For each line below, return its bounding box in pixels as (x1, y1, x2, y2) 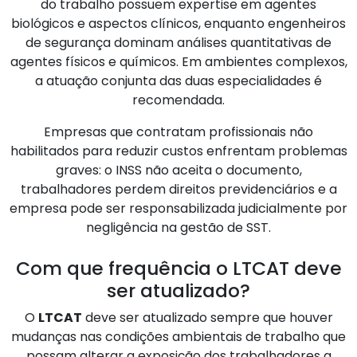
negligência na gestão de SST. (86, 218, 271, 237)
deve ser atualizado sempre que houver (81, 308, 333, 328)
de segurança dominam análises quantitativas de (25, 33, 331, 52)
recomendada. (132, 90, 225, 109)
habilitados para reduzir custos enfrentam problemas (10, 141, 347, 160)
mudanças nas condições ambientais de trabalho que (11, 328, 346, 347)
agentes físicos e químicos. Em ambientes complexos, (10, 52, 347, 71)
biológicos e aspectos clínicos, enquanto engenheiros (11, 14, 346, 33)
